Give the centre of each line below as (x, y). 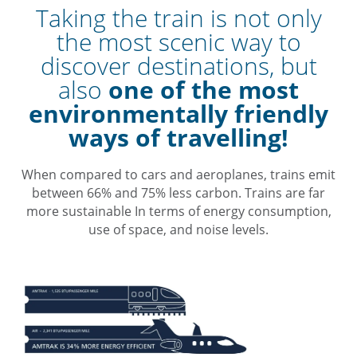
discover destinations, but (178, 65)
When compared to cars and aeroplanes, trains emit (178, 174)
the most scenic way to (178, 41)
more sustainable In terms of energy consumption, (178, 211)
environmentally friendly (178, 113)
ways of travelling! (178, 137)
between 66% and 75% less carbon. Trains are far (178, 192)
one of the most (204, 89)
